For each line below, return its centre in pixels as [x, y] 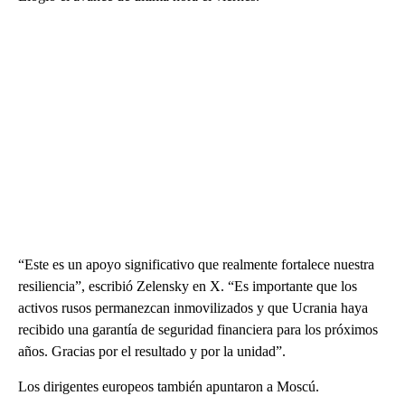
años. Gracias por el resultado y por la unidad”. [152, 352]
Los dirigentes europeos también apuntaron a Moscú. [169, 387]
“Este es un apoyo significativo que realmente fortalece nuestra [196, 265]
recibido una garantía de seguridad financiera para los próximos [198, 330]
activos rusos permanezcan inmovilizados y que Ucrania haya [193, 308]
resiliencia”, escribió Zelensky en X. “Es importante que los [188, 287]
